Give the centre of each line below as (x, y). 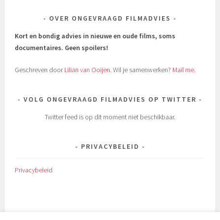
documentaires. (40, 48)
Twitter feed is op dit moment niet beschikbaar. (110, 117)
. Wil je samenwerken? (141, 70)
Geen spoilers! (87, 48)
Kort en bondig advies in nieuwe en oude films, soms (95, 36)
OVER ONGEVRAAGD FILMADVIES (110, 18)
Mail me (183, 70)
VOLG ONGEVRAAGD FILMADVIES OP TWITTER (110, 99)
